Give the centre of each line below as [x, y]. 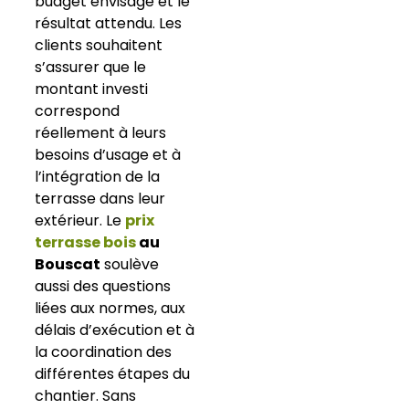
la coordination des [103, 352]
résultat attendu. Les [108, 24]
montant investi [91, 89]
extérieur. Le [79, 221]
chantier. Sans [85, 396]
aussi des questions [102, 287]
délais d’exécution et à [114, 330]
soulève [129, 265]
